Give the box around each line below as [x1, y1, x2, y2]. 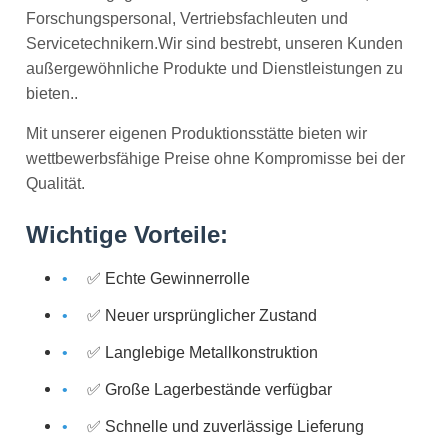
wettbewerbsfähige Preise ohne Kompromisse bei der [26, 149, 405, 167]
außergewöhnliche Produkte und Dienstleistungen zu [26, 59, 403, 77]
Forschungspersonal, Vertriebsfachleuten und [26, 9, 348, 27]
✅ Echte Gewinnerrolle [87, 269, 250, 287]
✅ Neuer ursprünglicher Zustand [87, 306, 317, 324]
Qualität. [26, 174, 85, 192]
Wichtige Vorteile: [26, 221, 228, 248]
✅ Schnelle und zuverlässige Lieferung [87, 417, 364, 435]
